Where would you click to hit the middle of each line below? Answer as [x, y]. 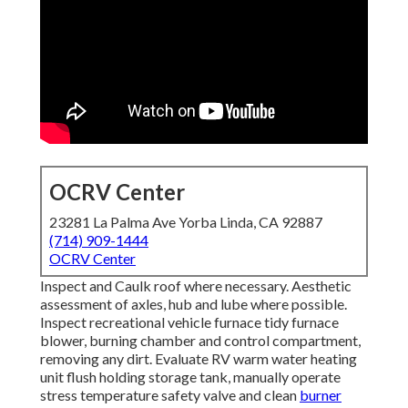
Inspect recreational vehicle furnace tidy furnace [189, 322]
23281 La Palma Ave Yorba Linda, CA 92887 [186, 222]
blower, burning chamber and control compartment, [200, 341]
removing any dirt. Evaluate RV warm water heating [199, 359]
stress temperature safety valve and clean [170, 395]
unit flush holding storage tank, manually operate [190, 377]
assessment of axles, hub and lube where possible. [194, 304]
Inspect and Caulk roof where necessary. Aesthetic [196, 286]
